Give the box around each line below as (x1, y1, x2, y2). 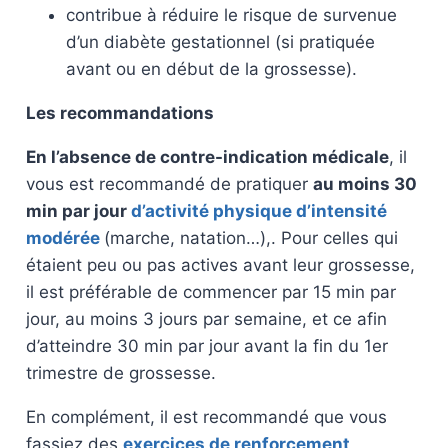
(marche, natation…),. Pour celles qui (103, 228, 398, 249)
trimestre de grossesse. (25, 363, 216, 384)
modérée (25, 228, 100, 249)
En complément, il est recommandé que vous (25, 407, 387, 428)
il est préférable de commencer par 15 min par (25, 282, 396, 303)
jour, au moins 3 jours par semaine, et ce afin (25, 309, 387, 330)
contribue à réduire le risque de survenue (65, 5, 397, 26)
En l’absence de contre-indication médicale (25, 147, 389, 168)
